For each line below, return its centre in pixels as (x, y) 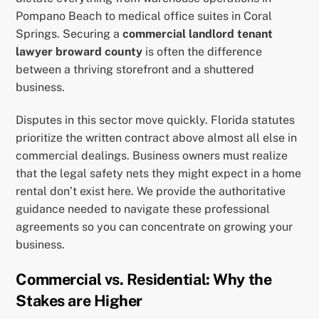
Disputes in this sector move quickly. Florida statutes (156, 120)
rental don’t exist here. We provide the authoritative (151, 191)
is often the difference (203, 52)
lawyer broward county (79, 52)
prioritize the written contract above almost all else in (157, 137)
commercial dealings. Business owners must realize (152, 155)
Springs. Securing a (69, 34)
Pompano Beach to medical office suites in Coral (144, 16)
